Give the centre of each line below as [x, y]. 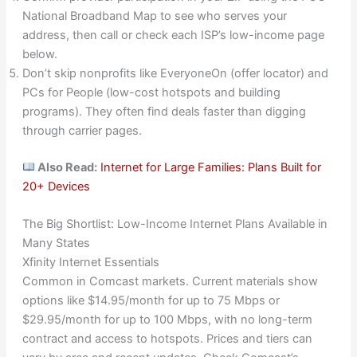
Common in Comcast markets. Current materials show [170, 282]
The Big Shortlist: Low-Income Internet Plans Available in [175, 224]
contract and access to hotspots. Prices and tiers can [167, 339]
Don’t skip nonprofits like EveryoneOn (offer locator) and [175, 73]
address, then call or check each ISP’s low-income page [173, 35]
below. [39, 54]
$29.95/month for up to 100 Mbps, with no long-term [167, 320]
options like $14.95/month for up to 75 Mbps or [151, 301]
